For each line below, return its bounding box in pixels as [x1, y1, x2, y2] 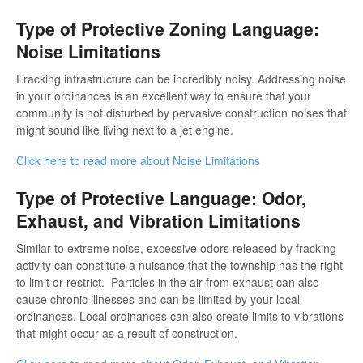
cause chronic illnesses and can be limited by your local [16, 290, 300, 307]
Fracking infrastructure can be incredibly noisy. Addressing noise [16, 70, 346, 88]
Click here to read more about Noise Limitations [16, 152, 260, 169]
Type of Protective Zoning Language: [16, 16, 319, 41]
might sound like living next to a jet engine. [16, 122, 233, 139]
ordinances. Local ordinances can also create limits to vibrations [16, 307, 344, 324]
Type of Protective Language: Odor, [16, 186, 306, 211]
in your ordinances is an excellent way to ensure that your [16, 88, 311, 105]
